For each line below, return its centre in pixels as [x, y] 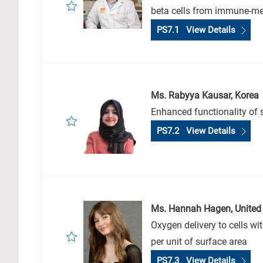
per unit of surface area [199, 242]
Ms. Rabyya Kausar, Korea [205, 95]
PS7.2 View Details [195, 131]
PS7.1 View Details [195, 30]
